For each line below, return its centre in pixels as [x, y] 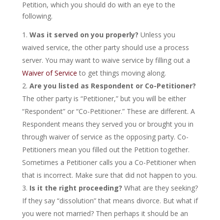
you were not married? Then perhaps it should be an [105, 213]
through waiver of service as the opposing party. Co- [105, 137]
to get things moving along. [121, 73]
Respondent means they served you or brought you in [108, 124]
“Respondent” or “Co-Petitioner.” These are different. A [108, 111]
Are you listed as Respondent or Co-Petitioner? [112, 85]
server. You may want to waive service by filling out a [106, 60]
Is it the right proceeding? [76, 188]
